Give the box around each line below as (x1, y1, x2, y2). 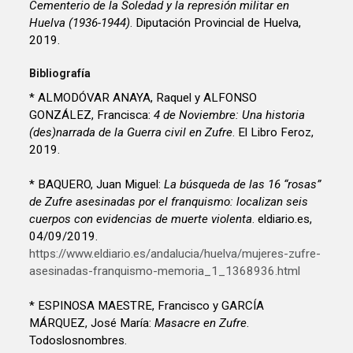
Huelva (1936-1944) (29, 16, 131, 31)
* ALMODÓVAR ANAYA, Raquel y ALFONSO (29, 90, 258, 105)
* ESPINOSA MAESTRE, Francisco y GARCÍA (29, 298, 265, 313)
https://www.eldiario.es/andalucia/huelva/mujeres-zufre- (29, 246, 321, 261)
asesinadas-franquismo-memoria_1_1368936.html (29, 263, 301, 278)
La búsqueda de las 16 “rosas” (164, 176, 321, 191)
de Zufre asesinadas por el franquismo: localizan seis (29, 194, 309, 209)
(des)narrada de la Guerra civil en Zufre (29, 124, 233, 139)
